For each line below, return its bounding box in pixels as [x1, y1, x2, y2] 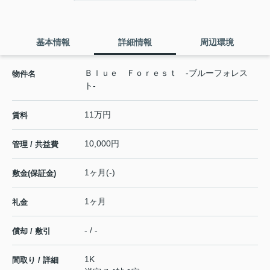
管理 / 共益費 [12, 140, 58, 149]
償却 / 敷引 [12, 227, 51, 236]
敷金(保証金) [12, 169, 56, 178]
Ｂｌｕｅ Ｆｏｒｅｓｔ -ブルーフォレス [84, 68, 248, 78]
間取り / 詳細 [12, 256, 58, 265]
